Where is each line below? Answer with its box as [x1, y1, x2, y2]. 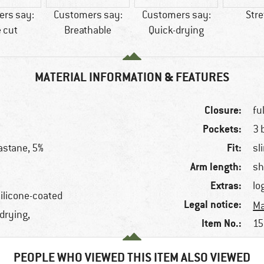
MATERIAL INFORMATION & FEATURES [35, 69, 229, 85]
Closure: [204, 103, 242, 117]
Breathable [64, 24, 111, 37]
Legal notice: [184, 197, 242, 212]
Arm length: [190, 160, 242, 174]
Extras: [210, 179, 242, 193]
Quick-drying [148, 24, 204, 37]
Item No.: [202, 216, 242, 230]
